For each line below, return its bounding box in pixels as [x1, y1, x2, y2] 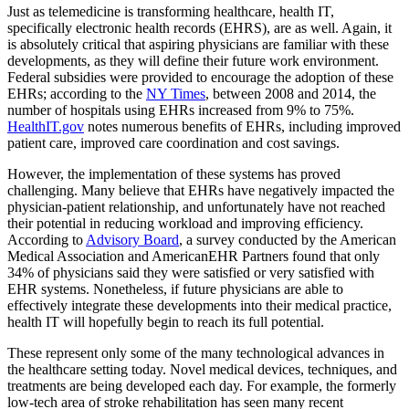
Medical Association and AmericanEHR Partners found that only [7, 247, 380, 264]
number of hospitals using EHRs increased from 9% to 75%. [7, 101, 354, 118]
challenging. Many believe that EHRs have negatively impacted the [7, 182, 394, 198]
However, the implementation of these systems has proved [7, 165, 341, 182]
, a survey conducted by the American [179, 231, 396, 247]
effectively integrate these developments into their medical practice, [7, 297, 392, 313]
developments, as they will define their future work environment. [7, 52, 379, 68]
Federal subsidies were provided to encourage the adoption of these [7, 68, 393, 85]
